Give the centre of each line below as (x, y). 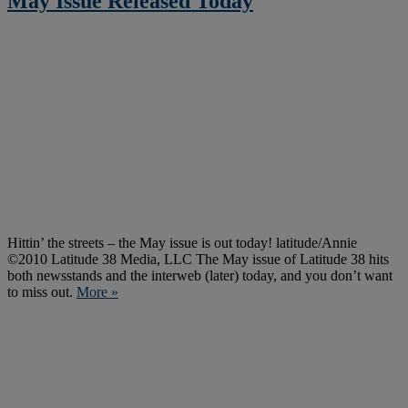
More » (97, 291)
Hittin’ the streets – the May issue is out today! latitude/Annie (182, 242)
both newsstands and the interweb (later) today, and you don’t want (200, 275)
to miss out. (42, 291)
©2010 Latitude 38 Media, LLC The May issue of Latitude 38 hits (198, 259)
